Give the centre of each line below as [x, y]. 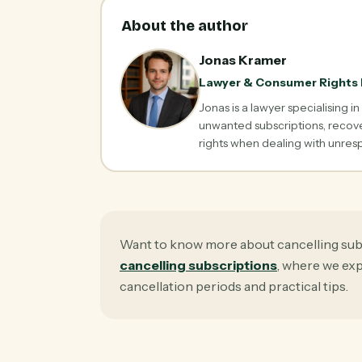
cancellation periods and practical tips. [234, 286]
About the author [184, 25]
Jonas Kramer [242, 59]
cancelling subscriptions [198, 265]
